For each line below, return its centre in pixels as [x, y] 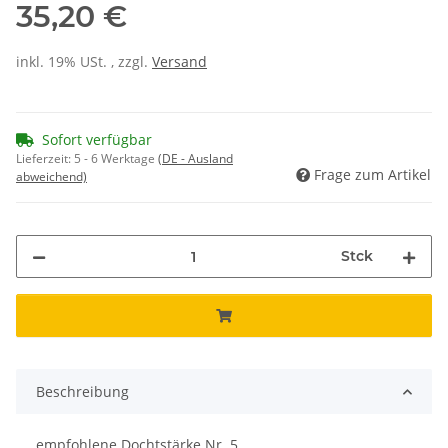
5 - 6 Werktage [116, 159]
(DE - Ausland [195, 159]
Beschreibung [82, 392]
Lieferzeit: [45, 159]
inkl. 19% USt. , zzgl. [84, 62]
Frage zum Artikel [372, 175]
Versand [179, 62]
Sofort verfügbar [97, 140]
